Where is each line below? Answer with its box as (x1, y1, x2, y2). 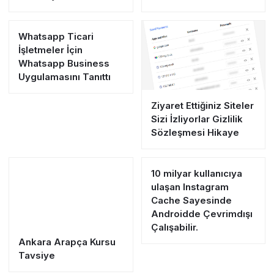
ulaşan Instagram (150, 180, 229, 193)
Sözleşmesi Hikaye (150, 126, 239, 138)
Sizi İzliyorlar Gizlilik (150, 113, 243, 125)
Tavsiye (18, 250, 55, 262)
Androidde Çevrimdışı (150, 207, 253, 220)
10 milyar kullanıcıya (150, 167, 242, 179)
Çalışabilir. (150, 221, 198, 233)
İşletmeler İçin (18, 44, 83, 56)
